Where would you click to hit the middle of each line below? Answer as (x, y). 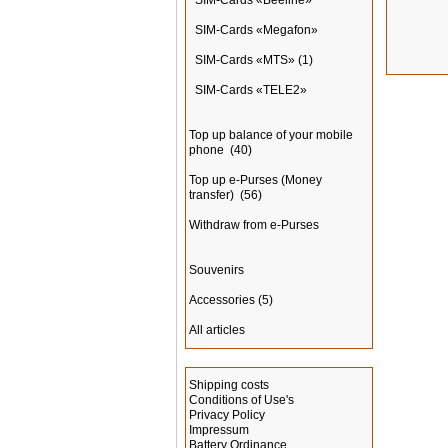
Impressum (219, 430)
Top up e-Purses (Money (255, 180)
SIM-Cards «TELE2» (251, 90)
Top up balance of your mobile (271, 135)
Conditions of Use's (241, 400)
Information (227, 360)
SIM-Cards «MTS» (245, 60)
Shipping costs (229, 385)
